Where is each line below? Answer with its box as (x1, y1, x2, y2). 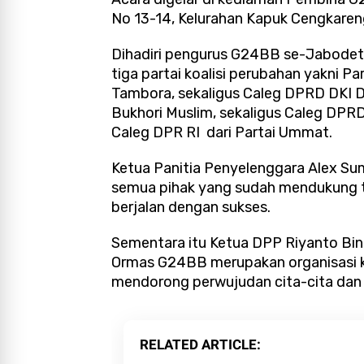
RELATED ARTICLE (140, 336, 257, 353)
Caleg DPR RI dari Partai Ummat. (111, 123, 332, 142)
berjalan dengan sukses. (111, 198, 271, 217)
